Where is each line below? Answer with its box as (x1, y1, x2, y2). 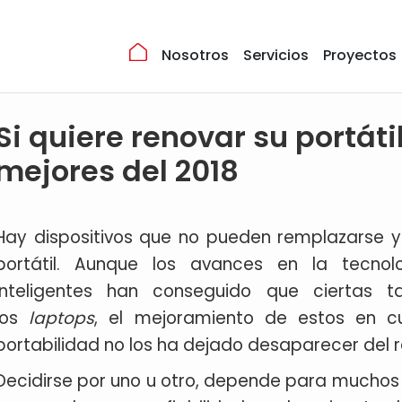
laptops (29, 306, 95, 330)
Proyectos (323, 44, 397, 66)
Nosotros (162, 44, 229, 66)
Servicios (243, 44, 309, 66)
